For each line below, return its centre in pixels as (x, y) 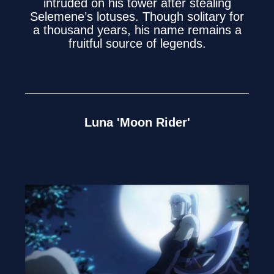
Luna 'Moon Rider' (137, 123)
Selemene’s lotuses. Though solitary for (137, 17)
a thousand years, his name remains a (137, 30)
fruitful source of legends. (137, 44)
